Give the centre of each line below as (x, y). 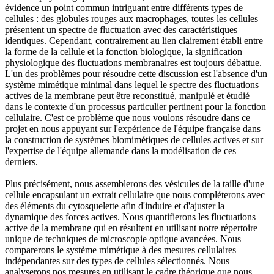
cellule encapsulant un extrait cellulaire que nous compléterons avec (135, 195)
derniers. (21, 162)
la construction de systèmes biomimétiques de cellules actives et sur (134, 140)
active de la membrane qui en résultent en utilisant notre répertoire (131, 228)
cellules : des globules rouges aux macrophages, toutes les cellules (131, 19)
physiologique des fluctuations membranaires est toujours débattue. (133, 63)
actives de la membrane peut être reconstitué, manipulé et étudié (127, 96)
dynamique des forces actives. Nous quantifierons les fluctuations (130, 217)
